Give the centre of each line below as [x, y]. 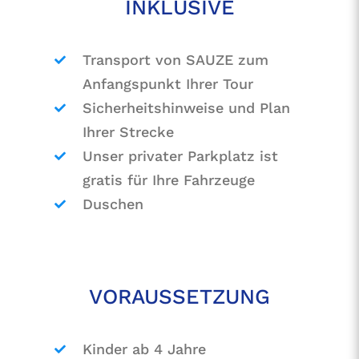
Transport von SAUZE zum [176, 59]
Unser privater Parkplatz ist [181, 155]
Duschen [113, 204]
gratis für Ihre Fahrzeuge [169, 179]
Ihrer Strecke [129, 131]
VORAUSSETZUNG [179, 297]
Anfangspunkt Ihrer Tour [168, 83]
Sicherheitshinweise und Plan [187, 107]
